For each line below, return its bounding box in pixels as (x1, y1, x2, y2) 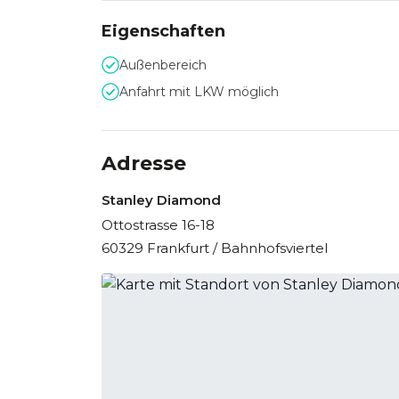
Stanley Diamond (102, 191, 221, 208)
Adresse (102, 151, 186, 175)
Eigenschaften (102, 21, 225, 41)
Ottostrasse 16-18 (102, 216, 215, 233)
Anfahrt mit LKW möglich (119, 84, 279, 100)
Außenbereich (119, 57, 207, 73)
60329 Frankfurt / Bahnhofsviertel (102, 240, 328, 256)
